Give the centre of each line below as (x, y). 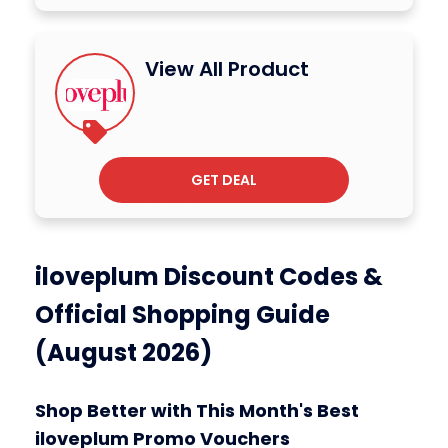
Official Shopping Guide (182, 315)
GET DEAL (224, 180)
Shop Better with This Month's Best (197, 411)
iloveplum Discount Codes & (209, 277)
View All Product (227, 69)
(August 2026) (123, 353)
